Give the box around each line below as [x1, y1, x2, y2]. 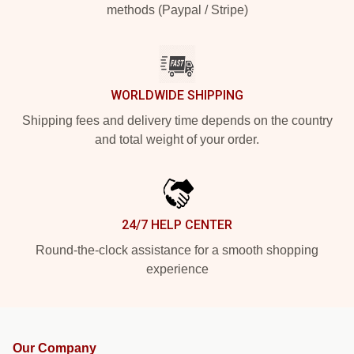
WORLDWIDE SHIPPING [111, 88, 243, 103]
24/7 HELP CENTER [122, 217, 232, 232]
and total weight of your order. [95, 133, 259, 146]
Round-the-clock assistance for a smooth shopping [36, 243, 318, 257]
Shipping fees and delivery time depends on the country [21, 114, 333, 127]
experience [145, 262, 209, 276]
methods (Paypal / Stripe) [106, 3, 248, 17]
